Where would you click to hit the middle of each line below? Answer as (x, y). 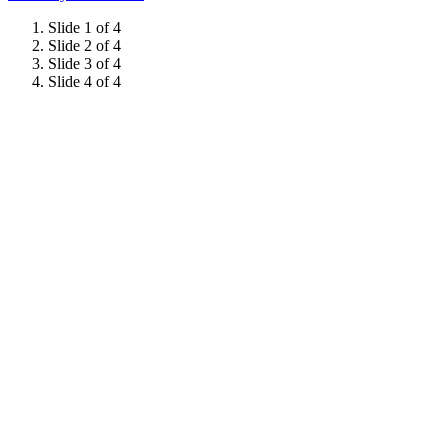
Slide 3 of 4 (84, 63)
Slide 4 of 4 (84, 81)
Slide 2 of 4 (84, 45)
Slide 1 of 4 (84, 27)
